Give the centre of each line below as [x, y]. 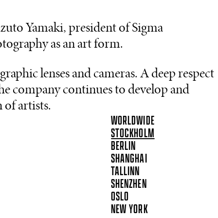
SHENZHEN [129, 184]
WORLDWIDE [133, 121]
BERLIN [124, 146]
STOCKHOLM [133, 133]
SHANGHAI [129, 159]
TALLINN [126, 171]
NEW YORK [129, 209]
